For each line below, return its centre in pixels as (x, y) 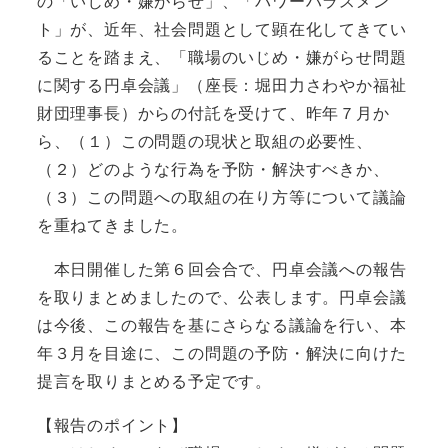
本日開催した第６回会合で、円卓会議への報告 (221, 269)
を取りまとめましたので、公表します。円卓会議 (221, 297)
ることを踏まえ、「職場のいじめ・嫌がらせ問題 (221, 57)
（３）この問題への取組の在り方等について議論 (221, 197)
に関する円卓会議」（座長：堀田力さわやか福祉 (221, 85)
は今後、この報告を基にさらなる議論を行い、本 (221, 325)
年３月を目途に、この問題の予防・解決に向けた (221, 353)
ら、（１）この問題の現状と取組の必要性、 (204, 141)
